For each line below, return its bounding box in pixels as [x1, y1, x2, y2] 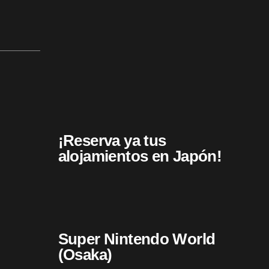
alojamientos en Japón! [58, 147, 222, 166]
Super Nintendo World [58, 230, 216, 249]
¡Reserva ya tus [58, 131, 166, 150]
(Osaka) [58, 246, 112, 264]
